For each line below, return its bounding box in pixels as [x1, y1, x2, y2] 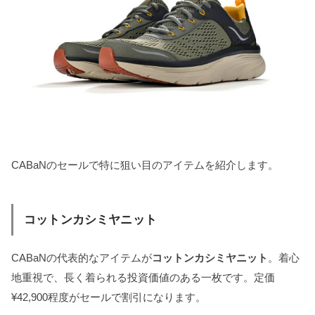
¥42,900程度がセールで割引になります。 [11, 290, 206, 303]
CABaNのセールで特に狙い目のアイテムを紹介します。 [11, 159, 278, 172]
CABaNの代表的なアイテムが [11, 251, 152, 264]
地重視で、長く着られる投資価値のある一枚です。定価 [11, 271, 275, 283]
